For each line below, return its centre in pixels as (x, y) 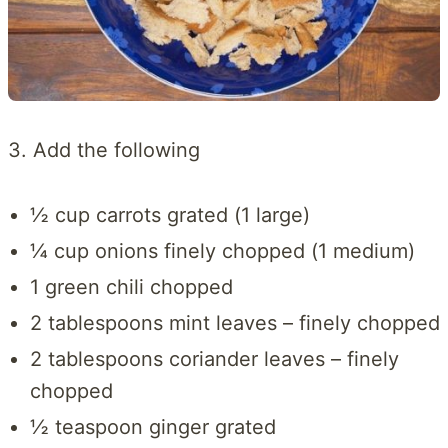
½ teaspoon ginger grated (152, 426)
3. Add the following (104, 149)
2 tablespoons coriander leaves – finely (214, 358)
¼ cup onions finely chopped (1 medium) (222, 250)
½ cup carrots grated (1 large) (169, 214)
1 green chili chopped (131, 286)
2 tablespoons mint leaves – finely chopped (234, 322)
